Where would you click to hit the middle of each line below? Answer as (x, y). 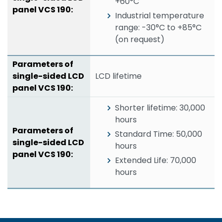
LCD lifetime (119, 76)
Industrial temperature (160, 15)
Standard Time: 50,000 (159, 134)
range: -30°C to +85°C (159, 27)
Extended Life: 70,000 (156, 160)
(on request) (140, 39)
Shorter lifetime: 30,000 (160, 108)
